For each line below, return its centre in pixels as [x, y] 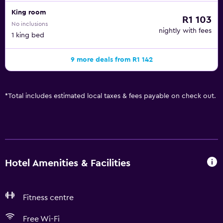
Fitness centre [48, 198]
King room [29, 12]
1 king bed [28, 35]
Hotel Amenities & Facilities [68, 163]
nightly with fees [185, 31]
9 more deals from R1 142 [111, 60]
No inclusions [30, 24]
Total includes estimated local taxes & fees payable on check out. [112, 96]
